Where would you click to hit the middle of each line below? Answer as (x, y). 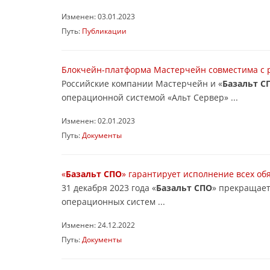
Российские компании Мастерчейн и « (142, 83)
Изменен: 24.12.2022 (98, 225)
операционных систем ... (113, 202)
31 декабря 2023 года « (109, 188)
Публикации (104, 31)
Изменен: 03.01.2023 (98, 16)
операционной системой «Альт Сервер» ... (150, 97)
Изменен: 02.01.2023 (98, 121)
